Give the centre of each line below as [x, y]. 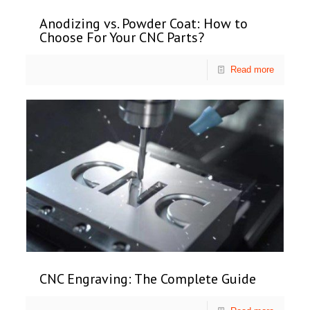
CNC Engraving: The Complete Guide [148, 279]
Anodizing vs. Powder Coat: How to [144, 24]
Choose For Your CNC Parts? [122, 38]
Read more [252, 70]
